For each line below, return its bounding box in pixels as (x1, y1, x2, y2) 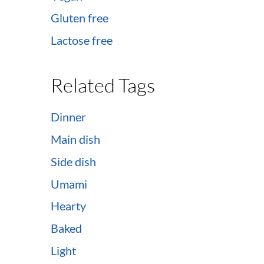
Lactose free (51, 34, 113, 48)
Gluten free (51, 11, 108, 25)
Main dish (51, 132, 100, 146)
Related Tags (51, 72, 155, 97)
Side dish (51, 154, 96, 169)
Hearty (51, 199, 86, 213)
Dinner (51, 110, 86, 124)
